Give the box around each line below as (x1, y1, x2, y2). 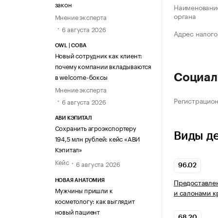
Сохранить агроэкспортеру (54, 123, 136, 133)
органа (174, 10, 196, 21)
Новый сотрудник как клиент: (54, 50, 143, 60)
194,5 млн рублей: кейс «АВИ (54, 133, 141, 144)
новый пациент (54, 206, 100, 216)
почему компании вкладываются (54, 61, 151, 71)
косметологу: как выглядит (54, 195, 135, 205)
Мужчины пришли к (54, 184, 113, 195)
